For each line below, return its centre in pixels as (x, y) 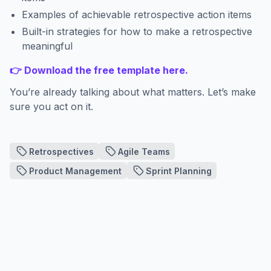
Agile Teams (144, 151)
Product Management (75, 171)
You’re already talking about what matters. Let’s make (133, 92)
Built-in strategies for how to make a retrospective (137, 31)
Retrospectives (61, 151)
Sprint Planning (179, 171)
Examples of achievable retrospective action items (137, 15)
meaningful (47, 46)
